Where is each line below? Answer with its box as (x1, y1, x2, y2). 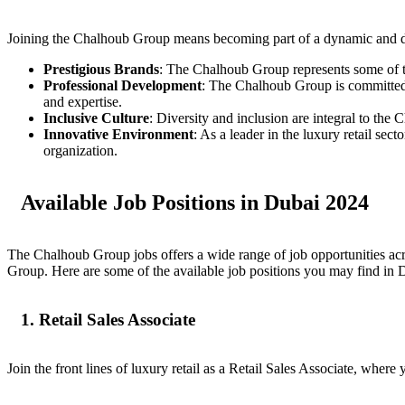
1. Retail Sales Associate (21, 309, 195, 329)
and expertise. (43, 94, 122, 110)
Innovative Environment (43, 127, 193, 143)
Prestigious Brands (43, 61, 159, 78)
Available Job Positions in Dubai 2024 (21, 191, 369, 215)
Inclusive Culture (43, 110, 149, 127)
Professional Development (43, 78, 202, 94)
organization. (43, 143, 118, 159)
